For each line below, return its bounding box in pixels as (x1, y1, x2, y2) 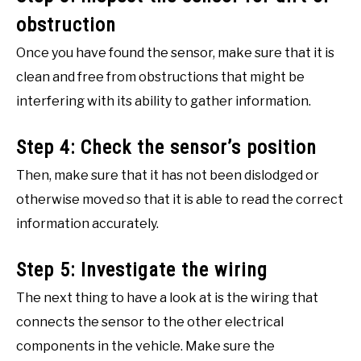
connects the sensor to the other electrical (16, 313, 284, 330)
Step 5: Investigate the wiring (16, 258, 268, 281)
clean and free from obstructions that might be (16, 68, 305, 85)
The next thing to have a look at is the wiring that (16, 289, 318, 305)
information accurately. (16, 215, 159, 231)
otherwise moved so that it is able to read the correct (16, 191, 343, 207)
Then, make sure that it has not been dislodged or (16, 167, 319, 183)
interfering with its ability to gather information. (16, 93, 311, 109)
